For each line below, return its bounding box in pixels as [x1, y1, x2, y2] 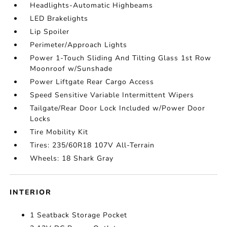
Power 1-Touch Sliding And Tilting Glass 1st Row [30, 53, 212, 63]
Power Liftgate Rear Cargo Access [30, 77, 155, 87]
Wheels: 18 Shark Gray [30, 154, 114, 163]
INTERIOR [10, 187, 52, 197]
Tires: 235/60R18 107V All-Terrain [30, 140, 155, 150]
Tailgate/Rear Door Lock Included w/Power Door [30, 103, 206, 113]
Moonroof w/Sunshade [30, 64, 113, 73]
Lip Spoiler [30, 27, 70, 36]
